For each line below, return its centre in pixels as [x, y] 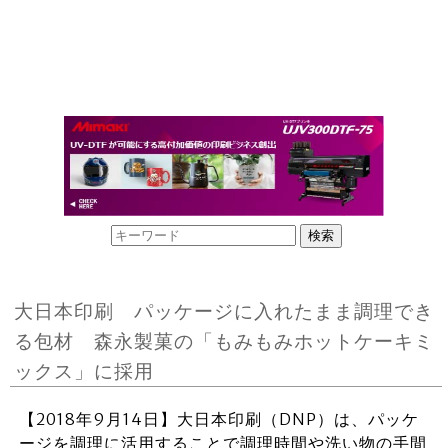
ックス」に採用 [84, 371]
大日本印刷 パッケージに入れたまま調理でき [224, 311]
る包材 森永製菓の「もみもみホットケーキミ [224, 341]
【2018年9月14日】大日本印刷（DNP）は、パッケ [218, 419]
